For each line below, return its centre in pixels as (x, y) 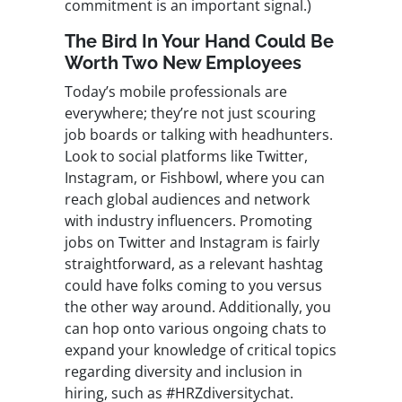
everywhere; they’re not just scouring (190, 114)
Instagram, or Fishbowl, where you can (195, 178)
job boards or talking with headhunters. (199, 135)
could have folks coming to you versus (193, 286)
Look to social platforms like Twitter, (186, 157)
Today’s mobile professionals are (176, 92)
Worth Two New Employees (183, 63)
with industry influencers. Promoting (188, 221)
